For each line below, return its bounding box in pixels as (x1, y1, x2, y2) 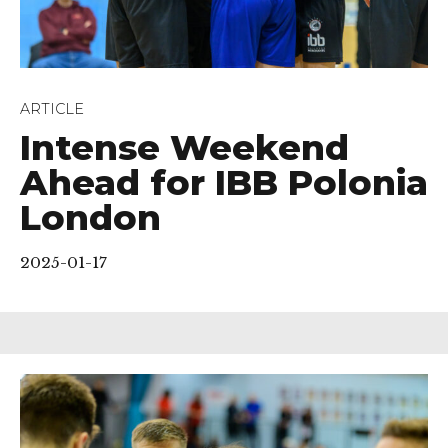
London (20, 196, 161, 240)
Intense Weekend (20, 126, 349, 170)
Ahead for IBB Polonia (20, 161, 428, 205)
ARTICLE (20, 100, 84, 119)
